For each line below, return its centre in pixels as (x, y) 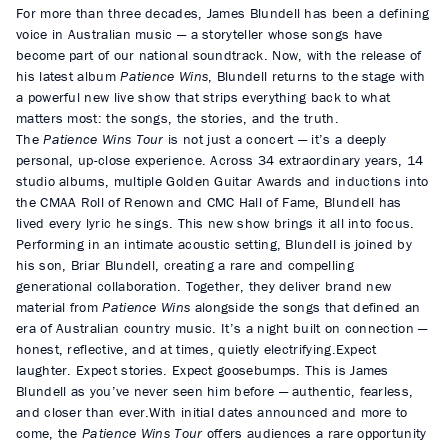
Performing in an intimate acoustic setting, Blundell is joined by (214, 243)
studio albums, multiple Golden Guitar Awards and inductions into (222, 180)
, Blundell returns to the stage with (317, 75)
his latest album (68, 75)
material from (59, 306)
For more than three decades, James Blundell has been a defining (223, 12)
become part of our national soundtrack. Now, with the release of (219, 54)
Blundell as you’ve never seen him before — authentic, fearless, (215, 390)
